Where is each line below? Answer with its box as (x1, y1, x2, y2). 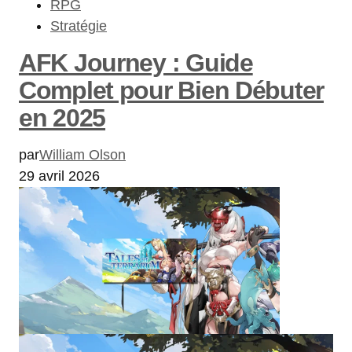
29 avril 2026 (19, 167, 100, 184)
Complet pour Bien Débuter (19, 75, 324, 104)
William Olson (39, 146, 126, 163)
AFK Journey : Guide (19, 48, 253, 77)
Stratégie (50, 17, 107, 34)
